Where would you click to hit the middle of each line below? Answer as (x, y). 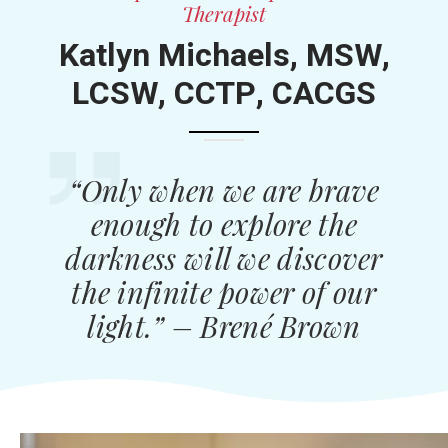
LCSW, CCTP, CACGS (224, 94)
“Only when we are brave (224, 190)
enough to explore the (224, 224)
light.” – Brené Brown (224, 326)
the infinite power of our (224, 292)
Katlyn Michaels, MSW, (224, 56)
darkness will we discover (224, 258)
